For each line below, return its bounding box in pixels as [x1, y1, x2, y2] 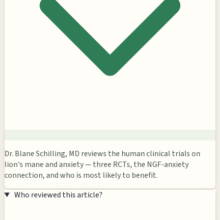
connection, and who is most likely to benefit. [4, 170, 158, 181]
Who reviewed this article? [14, 190, 103, 201]
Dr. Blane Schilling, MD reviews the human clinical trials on [4, 148, 200, 160]
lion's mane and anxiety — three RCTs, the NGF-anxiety [4, 159, 189, 170]
